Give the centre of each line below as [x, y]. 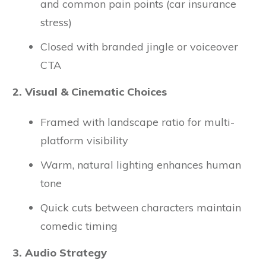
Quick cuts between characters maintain [141, 208]
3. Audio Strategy [60, 253]
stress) [56, 22]
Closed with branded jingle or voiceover [139, 47]
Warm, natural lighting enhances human [141, 165]
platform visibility [84, 140]
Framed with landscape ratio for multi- [137, 122]
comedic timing [79, 226]
